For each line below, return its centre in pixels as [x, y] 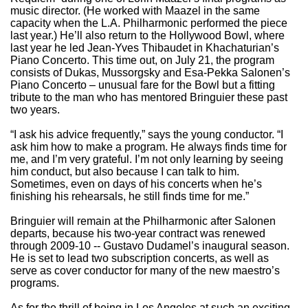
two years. [35, 110]
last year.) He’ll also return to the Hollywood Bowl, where [147, 36]
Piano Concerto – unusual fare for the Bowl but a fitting [143, 85]
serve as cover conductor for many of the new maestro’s [145, 271]
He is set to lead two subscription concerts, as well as [140, 258]
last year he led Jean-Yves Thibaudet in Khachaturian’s [145, 48]
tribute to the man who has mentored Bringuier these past [149, 98]
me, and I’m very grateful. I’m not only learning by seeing [147, 159]
